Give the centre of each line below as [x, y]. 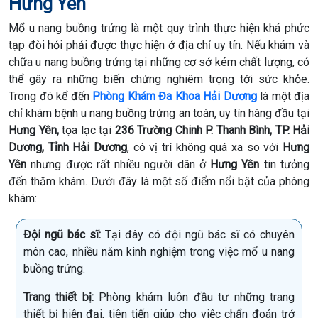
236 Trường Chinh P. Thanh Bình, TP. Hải [212, 130]
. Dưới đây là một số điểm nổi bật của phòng [197, 181]
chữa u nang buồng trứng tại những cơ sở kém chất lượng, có [159, 62]
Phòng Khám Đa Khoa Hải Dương [175, 96]
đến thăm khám [47, 181]
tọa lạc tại [88, 130]
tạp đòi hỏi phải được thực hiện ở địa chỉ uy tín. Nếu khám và [159, 45]
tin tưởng [285, 164]
